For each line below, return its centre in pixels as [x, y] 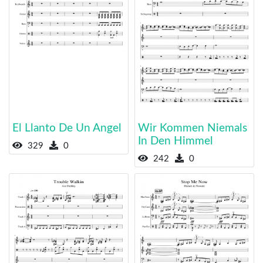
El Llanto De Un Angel [67, 128]
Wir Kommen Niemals [193, 128]
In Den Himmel [176, 141]
